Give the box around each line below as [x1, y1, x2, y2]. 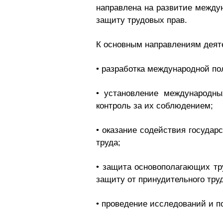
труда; [96, 138, 120, 147]
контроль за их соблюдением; [96, 101, 213, 111]
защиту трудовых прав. [96, 15, 187, 25]
